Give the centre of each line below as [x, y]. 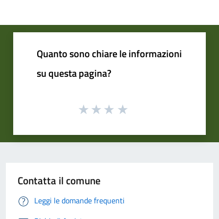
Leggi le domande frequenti [79, 201]
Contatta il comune [59, 181]
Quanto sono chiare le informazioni [109, 53]
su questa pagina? [74, 73]
